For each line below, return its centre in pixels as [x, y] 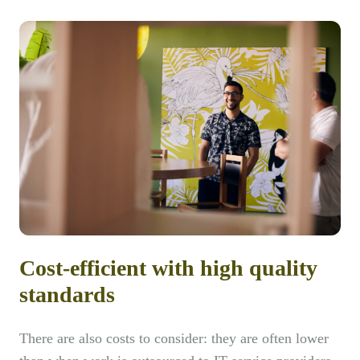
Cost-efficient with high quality [168, 268]
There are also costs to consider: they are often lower [174, 339]
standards [67, 295]
